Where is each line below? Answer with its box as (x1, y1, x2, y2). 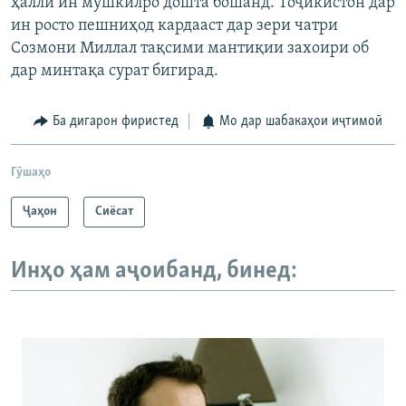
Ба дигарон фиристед (52, 114, 179, 130)
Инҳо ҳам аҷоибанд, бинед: (11, 258, 297, 284)
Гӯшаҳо (11, 165, 51, 179)
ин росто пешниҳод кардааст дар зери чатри (11, 17, 338, 35)
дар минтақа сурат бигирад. (11, 63, 218, 81)
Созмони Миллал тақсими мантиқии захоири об (11, 40, 369, 58)
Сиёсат (95, 204, 133, 218)
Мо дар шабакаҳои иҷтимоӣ (219, 114, 382, 130)
